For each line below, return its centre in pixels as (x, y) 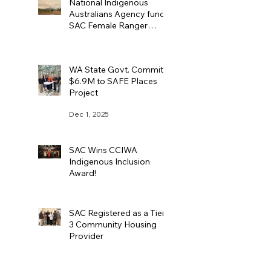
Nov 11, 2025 (90, 194)
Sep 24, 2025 (91, 257)
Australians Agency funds (119, 14)
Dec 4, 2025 (90, 47)
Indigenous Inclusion (109, 162)
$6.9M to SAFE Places (113, 81)
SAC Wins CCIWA (103, 150)
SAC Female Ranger (108, 26)
